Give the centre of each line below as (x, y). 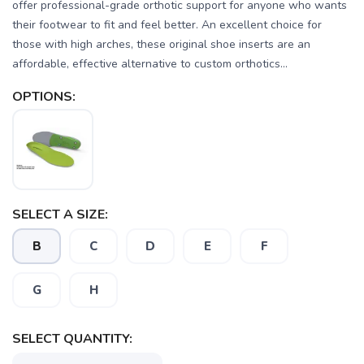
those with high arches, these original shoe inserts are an (161, 44)
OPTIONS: (44, 97)
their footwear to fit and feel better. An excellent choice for (167, 25)
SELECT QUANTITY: (72, 339)
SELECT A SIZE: (60, 214)
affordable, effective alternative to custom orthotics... (150, 64)
